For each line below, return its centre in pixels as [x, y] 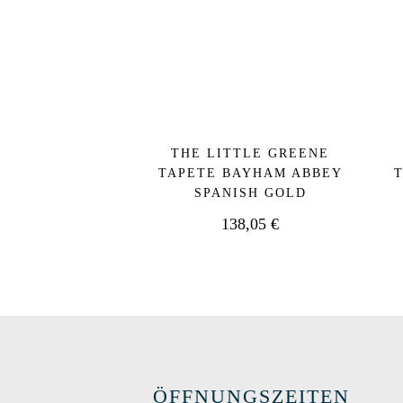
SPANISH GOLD [250, 193]
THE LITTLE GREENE [251, 154]
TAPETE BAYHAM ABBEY [250, 174]
